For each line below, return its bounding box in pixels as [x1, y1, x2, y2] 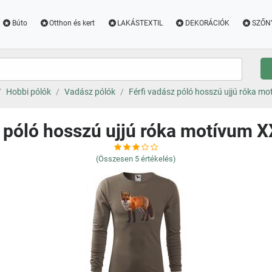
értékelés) [141, 154, 176, 163]
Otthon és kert [49, 19, 95, 27]
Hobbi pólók [5, 87, 51, 97]
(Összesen [96, 154, 133, 163]
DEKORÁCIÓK [185, 19, 229, 27]
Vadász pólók [64, 87, 115, 97]
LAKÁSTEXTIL [117, 19, 163, 27]
